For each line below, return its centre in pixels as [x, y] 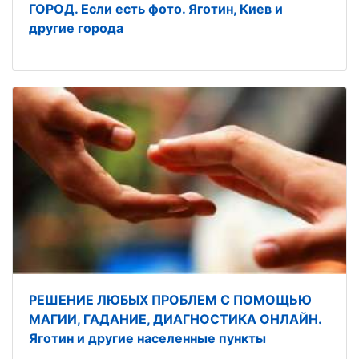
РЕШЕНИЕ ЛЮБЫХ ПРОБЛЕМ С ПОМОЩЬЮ [170, 300]
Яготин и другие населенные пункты [147, 339]
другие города [76, 28]
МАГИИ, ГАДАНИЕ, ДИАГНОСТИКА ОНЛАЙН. [175, 319]
